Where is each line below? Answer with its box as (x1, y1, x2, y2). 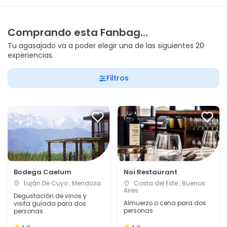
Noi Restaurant (123, 167, 177, 177)
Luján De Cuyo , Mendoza (22, 179, 101, 187)
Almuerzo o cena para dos (123, 199, 206, 207)
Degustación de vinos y (14, 192, 87, 200)
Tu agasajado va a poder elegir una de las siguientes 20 (8, 41, 204, 51)
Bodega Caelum (14, 167, 71, 177)
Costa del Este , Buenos (132, 179, 205, 187)
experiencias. (8, 50, 54, 60)
